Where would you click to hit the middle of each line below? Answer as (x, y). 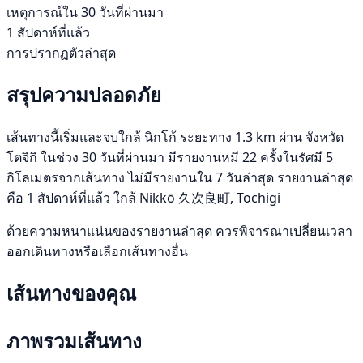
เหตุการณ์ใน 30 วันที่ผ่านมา (85, 12)
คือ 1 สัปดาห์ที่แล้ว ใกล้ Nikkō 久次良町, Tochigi (143, 197)
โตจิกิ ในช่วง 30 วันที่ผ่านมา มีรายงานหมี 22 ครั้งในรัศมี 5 (170, 157)
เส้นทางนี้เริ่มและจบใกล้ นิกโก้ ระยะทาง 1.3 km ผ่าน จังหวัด (175, 137)
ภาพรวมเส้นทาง (74, 340)
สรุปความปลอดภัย (84, 94)
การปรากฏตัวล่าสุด (61, 52)
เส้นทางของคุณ (71, 293)
